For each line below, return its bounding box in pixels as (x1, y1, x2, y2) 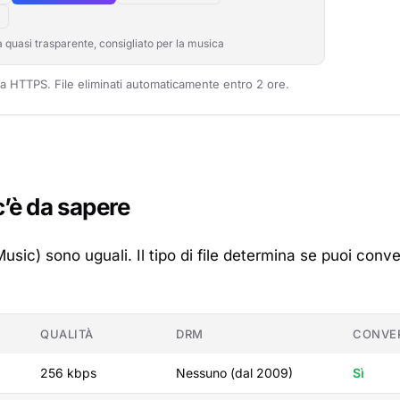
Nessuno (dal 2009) (176, 365, 293, 380)
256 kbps (40, 365, 96, 380)
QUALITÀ (40, 327, 94, 341)
